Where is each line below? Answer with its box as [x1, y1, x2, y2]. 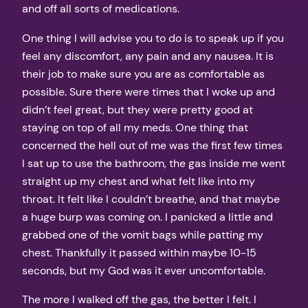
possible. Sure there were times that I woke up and [22, 84, 275, 99]
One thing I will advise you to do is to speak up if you [22, 30, 284, 45]
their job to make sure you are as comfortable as [22, 66, 265, 81]
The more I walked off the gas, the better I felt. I [22, 291, 256, 307]
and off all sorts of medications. [22, 1, 179, 16]
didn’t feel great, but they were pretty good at [22, 102, 253, 117]
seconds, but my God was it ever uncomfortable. [22, 263, 265, 278]
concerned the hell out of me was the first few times [22, 137, 283, 153]
